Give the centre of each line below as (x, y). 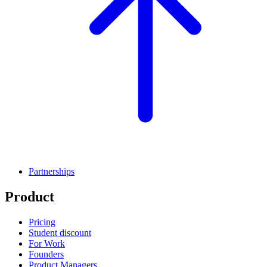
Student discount (60, 233)
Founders (46, 254)
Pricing (42, 222)
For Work (47, 244)
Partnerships (52, 172)
